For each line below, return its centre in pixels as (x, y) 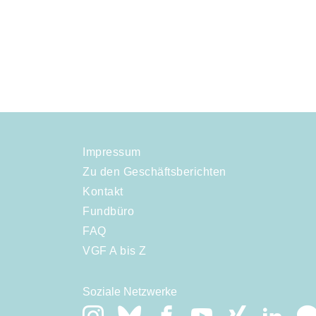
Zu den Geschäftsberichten (154, 172)
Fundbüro (108, 212)
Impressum (112, 152)
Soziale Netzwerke (130, 292)
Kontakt (103, 192)
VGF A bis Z (115, 251)
